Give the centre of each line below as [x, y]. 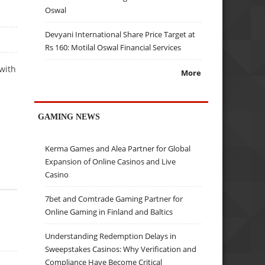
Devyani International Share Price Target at [120, 35]
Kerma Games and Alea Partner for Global [118, 149]
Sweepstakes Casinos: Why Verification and [121, 249]
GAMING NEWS [69, 116]
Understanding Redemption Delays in [111, 236]
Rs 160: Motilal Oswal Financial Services [113, 48]
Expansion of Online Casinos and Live [111, 162]
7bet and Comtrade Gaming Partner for [114, 199]
